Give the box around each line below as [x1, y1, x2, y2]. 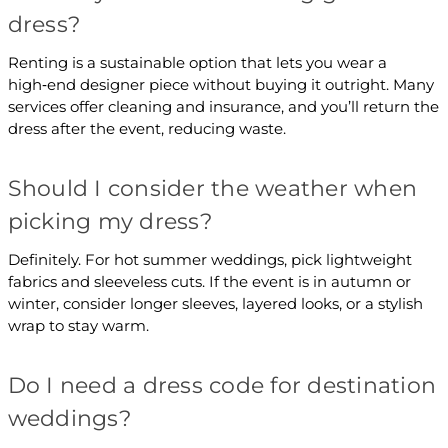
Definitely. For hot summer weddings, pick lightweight [7, 249, 412, 269]
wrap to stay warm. [7, 315, 149, 335]
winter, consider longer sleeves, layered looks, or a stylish [7, 293, 423, 313]
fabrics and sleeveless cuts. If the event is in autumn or [7, 271, 411, 291]
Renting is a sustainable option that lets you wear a [7, 52, 387, 72]
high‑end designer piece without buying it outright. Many [7, 74, 434, 94]
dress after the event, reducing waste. [7, 118, 286, 138]
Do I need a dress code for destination [7, 371, 436, 399]
